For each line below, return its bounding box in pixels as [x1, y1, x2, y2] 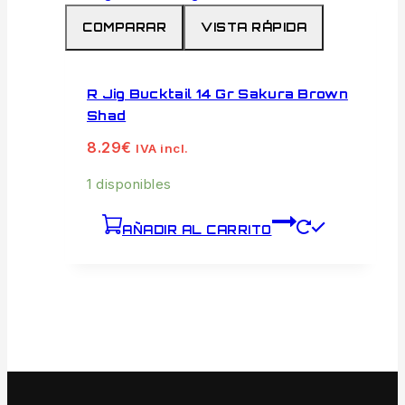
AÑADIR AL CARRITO [122, 222, 272, 238]
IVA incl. [136, 141, 189, 156]
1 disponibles [87, 175, 172, 193]
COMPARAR [82, 20, 166, 35]
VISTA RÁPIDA [201, 20, 306, 35]
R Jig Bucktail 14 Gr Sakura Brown [87, 85, 348, 101]
